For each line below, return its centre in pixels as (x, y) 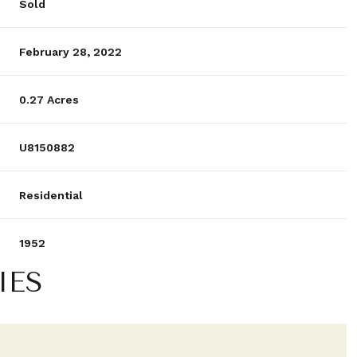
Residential (51, 195)
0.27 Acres (49, 100)
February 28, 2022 (71, 52)
